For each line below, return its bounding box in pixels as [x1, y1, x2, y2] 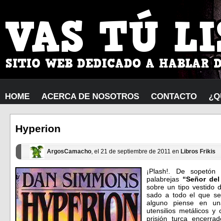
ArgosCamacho [47, 148, 91, 155]
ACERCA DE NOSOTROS [41, 92, 139, 101]
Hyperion [15, 123, 61, 135]
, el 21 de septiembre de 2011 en [91, 148, 181, 155]
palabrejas [147, 175, 179, 183]
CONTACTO [151, 92, 197, 101]
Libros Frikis [181, 148, 216, 155]
